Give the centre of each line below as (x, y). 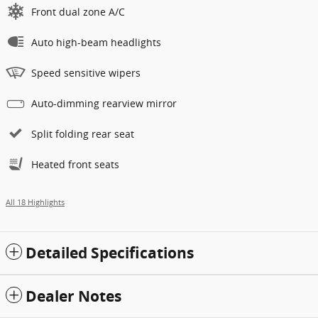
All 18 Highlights (35, 202)
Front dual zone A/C (78, 11)
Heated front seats (75, 164)
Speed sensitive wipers (86, 72)
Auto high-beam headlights (96, 42)
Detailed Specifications (110, 253)
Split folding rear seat (83, 133)
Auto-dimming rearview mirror (104, 103)
